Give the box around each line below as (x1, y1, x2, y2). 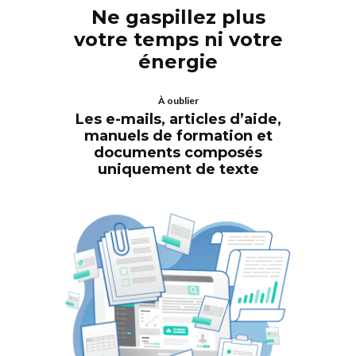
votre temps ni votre (73, 27, 283, 51)
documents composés (94, 143, 262, 161)
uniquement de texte (97, 160, 259, 178)
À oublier (157, 94, 199, 106)
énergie (138, 49, 218, 73)
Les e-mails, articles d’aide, (75, 110, 281, 128)
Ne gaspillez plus (91, 5, 265, 29)
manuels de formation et (83, 126, 273, 145)
